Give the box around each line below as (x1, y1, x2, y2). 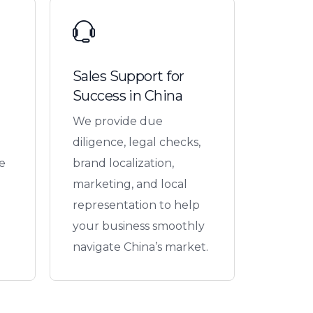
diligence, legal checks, (72, 135, 201, 149)
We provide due (72, 114, 163, 128)
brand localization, (72, 156, 174, 170)
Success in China (72, 87, 183, 104)
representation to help (72, 198, 200, 212)
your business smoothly (72, 219, 205, 233)
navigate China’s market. (72, 240, 208, 254)
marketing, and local (72, 177, 187, 191)
